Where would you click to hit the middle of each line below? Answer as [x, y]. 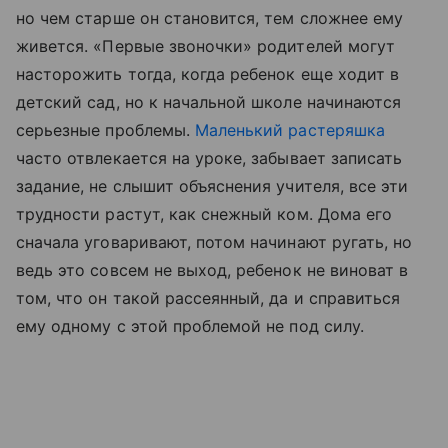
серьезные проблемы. [105, 130]
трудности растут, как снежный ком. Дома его [204, 214]
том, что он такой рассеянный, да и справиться [208, 298]
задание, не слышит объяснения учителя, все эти [212, 186]
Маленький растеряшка [289, 130]
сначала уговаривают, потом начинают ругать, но [214, 242]
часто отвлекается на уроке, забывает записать [209, 158]
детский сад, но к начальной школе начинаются [209, 102]
